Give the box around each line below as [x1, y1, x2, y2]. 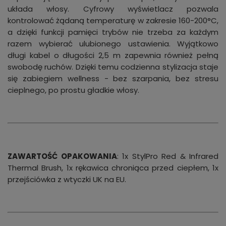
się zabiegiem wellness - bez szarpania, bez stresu [8, 73, 218, 84]
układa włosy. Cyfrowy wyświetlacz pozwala [8, 4, 218, 15]
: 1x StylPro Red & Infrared [117, 151, 218, 162]
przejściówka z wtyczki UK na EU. [8, 174, 126, 185]
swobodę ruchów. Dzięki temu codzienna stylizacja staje [8, 62, 218, 73]
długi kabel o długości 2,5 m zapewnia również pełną [8, 50, 218, 61]
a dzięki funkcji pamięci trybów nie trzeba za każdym [8, 27, 218, 38]
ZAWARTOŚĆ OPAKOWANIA [8, 151, 117, 162]
